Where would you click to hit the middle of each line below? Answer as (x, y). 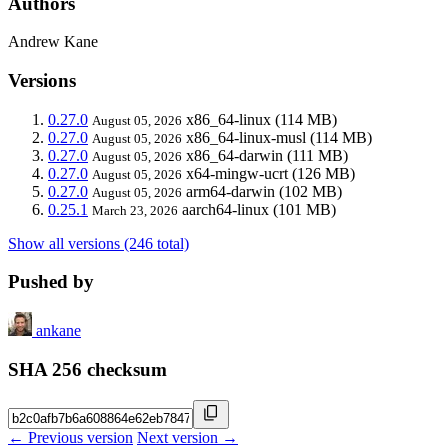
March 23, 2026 (135, 210)
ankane (58, 331)
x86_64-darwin (234, 155)
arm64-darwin (230, 191)
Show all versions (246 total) (98, 243)
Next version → (187, 437)
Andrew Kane (53, 42)
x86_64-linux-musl (246, 137)
